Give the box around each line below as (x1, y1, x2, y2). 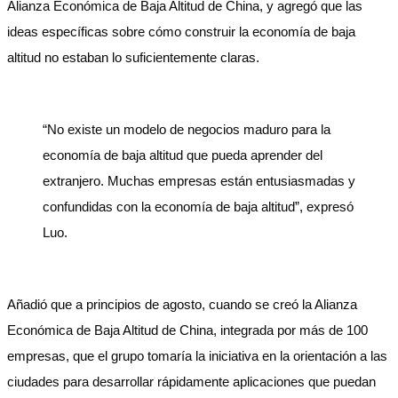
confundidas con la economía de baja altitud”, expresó (43, 199, 354, 214)
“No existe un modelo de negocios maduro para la (43, 122, 330, 137)
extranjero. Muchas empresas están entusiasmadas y (43, 173, 355, 188)
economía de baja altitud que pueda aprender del (43, 147, 322, 163)
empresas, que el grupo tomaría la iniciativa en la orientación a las (7, 348, 387, 363)
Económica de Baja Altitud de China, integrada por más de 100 (7, 322, 368, 338)
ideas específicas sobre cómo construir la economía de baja (7, 24, 355, 39)
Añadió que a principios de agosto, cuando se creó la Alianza (7, 297, 357, 312)
